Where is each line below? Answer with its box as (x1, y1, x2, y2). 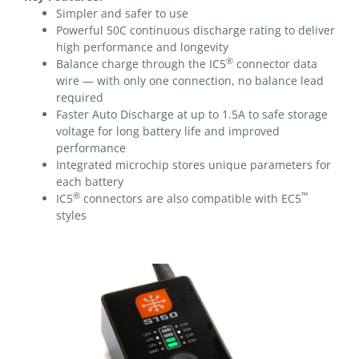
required (56, 89, 103, 105)
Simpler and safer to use (56, 5, 188, 21)
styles (56, 207, 87, 223)
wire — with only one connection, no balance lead (56, 72, 324, 88)
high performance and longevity (56, 38, 228, 54)
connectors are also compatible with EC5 (80, 190, 301, 206)
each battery (56, 173, 123, 189)
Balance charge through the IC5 (56, 55, 226, 71)
